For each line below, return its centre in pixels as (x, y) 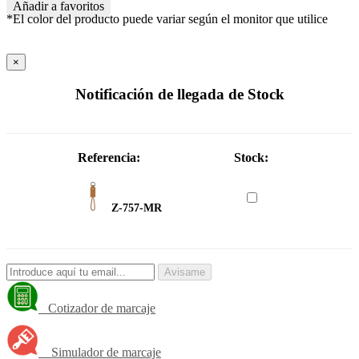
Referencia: (109, 157)
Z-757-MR (137, 208)
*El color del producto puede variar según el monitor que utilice (167, 19)
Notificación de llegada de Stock (179, 94)
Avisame (185, 272)
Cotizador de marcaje (97, 309)
